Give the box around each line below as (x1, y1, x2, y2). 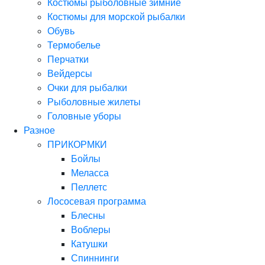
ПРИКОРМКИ (47, 139, 107, 150)
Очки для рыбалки (47, 82, 127, 93)
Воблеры (71, 224, 111, 235)
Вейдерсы (47, 68, 92, 79)
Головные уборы (47, 111, 121, 121)
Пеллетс (71, 182, 107, 192)
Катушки (71, 238, 108, 249)
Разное (24, 125, 55, 135)
